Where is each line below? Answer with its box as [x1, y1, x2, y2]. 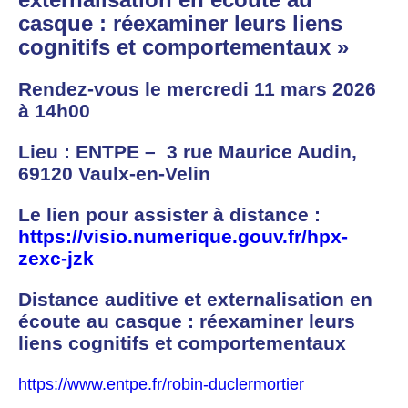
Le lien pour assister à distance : [18, 204, 321, 226]
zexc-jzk [18, 248, 94, 270]
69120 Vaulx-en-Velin [18, 163, 210, 185]
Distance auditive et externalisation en [18, 289, 372, 311]
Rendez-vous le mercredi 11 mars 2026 [18, 78, 376, 100]
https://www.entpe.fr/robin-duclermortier [18, 375, 304, 394]
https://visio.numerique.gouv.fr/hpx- [18, 226, 348, 248]
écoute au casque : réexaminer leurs [18, 311, 355, 332]
